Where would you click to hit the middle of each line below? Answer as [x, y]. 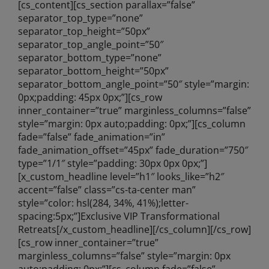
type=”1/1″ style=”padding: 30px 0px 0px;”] [112, 163]
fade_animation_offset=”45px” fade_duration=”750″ [133, 150]
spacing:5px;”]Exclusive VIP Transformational [119, 216]
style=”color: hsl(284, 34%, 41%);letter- [103, 203]
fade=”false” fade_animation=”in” [91, 137]
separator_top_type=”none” [80, 18]
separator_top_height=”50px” [84, 31]
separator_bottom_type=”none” [89, 58]
